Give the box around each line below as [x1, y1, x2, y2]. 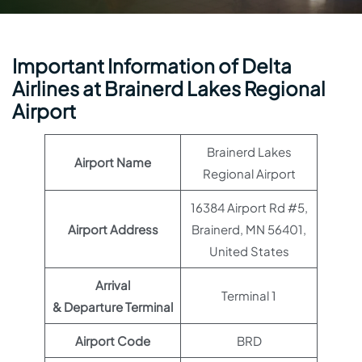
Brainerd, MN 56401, [192, 221, 306, 237]
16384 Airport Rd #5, [190, 200, 308, 215]
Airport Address [67, 221, 158, 237]
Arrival [95, 277, 130, 293]
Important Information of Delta [12, 53, 292, 78]
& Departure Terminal [53, 299, 173, 314]
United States [208, 243, 289, 259]
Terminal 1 [221, 288, 276, 303]
